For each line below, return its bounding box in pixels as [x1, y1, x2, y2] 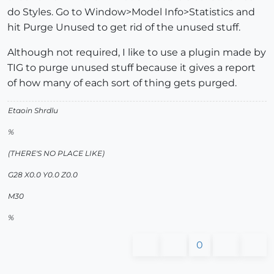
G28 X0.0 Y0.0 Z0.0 [8, 169, 78, 179]
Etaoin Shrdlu [8, 105, 58, 115]
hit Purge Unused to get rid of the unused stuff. [7, 21, 240, 33]
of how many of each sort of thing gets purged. [7, 76, 237, 89]
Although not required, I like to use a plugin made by [7, 46, 266, 58]
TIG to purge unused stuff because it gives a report [7, 61, 256, 73]
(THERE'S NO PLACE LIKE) [8, 148, 105, 158]
